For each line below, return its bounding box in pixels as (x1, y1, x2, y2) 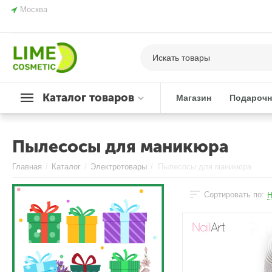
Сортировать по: (204, 190, 265, 199)
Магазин (176, 93, 212, 103)
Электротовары (90, 162, 148, 171)
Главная (12, 162, 42, 171)
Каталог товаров (42, 91, 135, 104)
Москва (20, 5, 48, 14)
